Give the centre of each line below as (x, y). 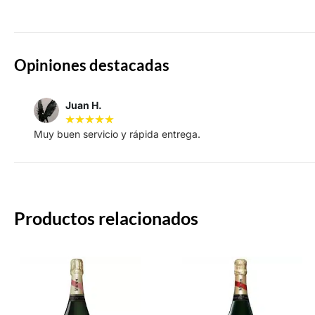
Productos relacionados (106, 218)
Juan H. (83, 105)
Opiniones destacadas (92, 65)
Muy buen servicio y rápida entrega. (117, 134)
